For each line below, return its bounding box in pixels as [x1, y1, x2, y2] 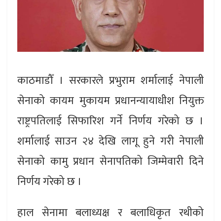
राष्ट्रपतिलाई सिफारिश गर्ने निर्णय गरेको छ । [17, 111, 204, 130]
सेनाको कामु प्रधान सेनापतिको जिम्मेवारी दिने [17, 152, 204, 171]
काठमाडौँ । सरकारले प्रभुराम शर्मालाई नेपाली [17, 71, 204, 90]
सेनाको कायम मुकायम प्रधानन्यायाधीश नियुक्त [17, 91, 204, 110]
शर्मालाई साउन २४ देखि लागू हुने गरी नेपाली [17, 132, 204, 150]
